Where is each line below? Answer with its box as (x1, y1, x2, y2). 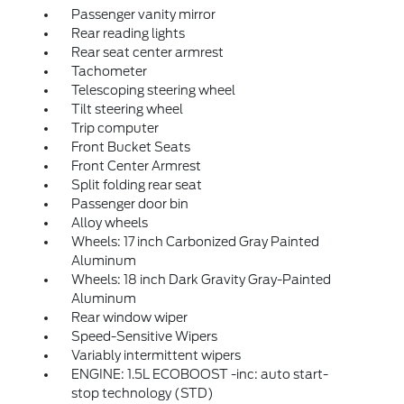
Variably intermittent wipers (70, 348, 241, 363)
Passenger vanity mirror (70, 7, 216, 22)
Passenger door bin (70, 197, 188, 211)
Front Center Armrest (70, 159, 201, 173)
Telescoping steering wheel (70, 83, 235, 97)
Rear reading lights (70, 26, 185, 41)
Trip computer (70, 121, 159, 135)
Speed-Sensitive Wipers (70, 329, 217, 344)
